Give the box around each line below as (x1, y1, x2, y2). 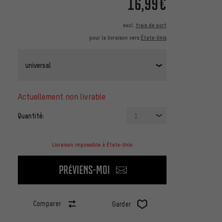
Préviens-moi (58, 163, 110, 177)
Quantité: (18, 111, 44, 120)
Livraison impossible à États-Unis (52, 141, 132, 149)
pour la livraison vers (89, 34, 141, 42)
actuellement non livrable (22, 91, 106, 102)
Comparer (33, 199, 61, 208)
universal (25, 60, 51, 69)
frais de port (136, 22, 166, 29)
